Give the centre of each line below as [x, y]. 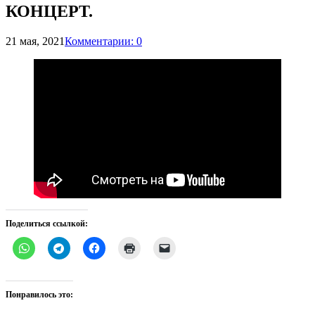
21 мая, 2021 [35, 41]
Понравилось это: [39, 294]
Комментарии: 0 [103, 41]
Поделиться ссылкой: [47, 223]
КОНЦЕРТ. [49, 11]
